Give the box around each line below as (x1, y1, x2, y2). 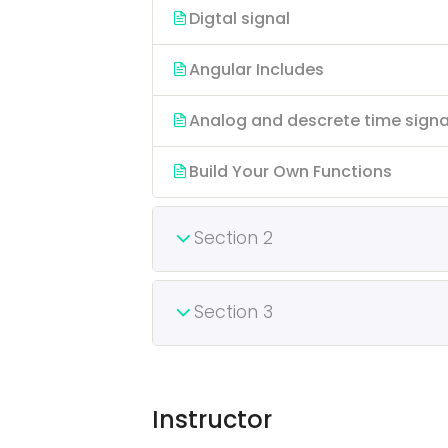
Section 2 (194, 226, 273, 250)
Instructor (152, 403, 272, 436)
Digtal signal (189, 7, 290, 30)
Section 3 (194, 300, 273, 324)
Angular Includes (189, 58, 324, 81)
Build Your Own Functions (189, 160, 392, 183)
